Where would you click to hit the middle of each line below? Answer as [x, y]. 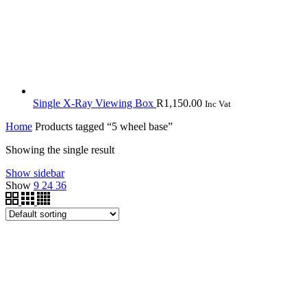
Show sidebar [35, 173]
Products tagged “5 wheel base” [102, 126]
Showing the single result [60, 149]
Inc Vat [218, 103]
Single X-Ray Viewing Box [95, 103]
